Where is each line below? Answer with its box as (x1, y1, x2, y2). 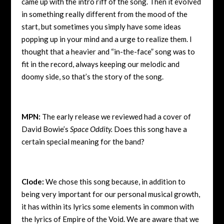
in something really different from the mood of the (21, 9, 187, 18)
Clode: (21, 176, 44, 186)
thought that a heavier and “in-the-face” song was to (21, 46, 195, 56)
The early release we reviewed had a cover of (40, 111, 191, 121)
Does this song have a (112, 124, 187, 133)
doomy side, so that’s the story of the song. (21, 71, 163, 81)
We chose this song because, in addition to (43, 176, 185, 186)
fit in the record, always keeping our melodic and (21, 59, 179, 68)
